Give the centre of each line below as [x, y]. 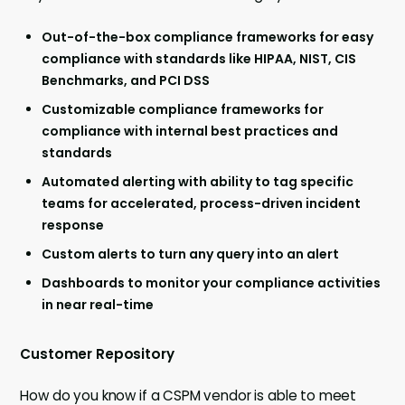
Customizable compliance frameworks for [183, 110]
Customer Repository [97, 354]
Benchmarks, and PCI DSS [126, 81]
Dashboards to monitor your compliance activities [212, 283]
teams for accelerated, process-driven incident [202, 204]
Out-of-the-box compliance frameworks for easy [208, 38]
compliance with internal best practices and [190, 132]
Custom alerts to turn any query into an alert [191, 254]
